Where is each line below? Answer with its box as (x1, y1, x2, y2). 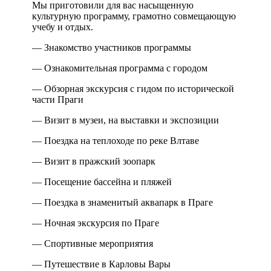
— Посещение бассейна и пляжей (32, 176, 172, 187)
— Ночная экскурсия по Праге (32, 217, 159, 228)
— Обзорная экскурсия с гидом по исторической (32, 83, 234, 94)
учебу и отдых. (32, 21, 93, 32)
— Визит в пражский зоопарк (32, 155, 155, 166)
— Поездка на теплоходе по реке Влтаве (32, 135, 199, 146)
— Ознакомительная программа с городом (32, 62, 207, 73)
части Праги (32, 94, 83, 105)
